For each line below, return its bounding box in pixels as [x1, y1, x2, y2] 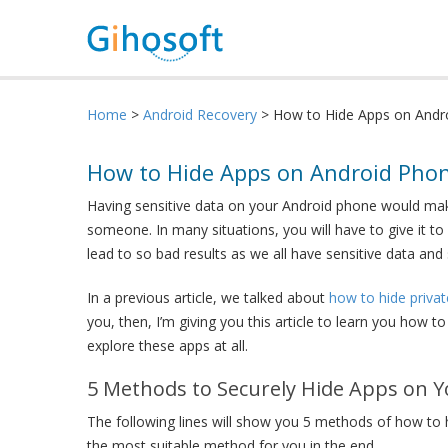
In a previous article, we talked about [87, 288, 329, 307]
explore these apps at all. [87, 336, 248, 355]
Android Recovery [143, 105, 257, 124]
